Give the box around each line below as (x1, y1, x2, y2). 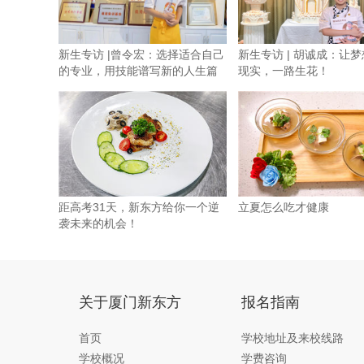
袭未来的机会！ (58, 217, 138, 230)
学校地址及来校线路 (241, 331, 344, 344)
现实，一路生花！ (238, 64, 329, 77)
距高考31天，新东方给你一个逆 (58, 201, 219, 214)
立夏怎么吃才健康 (238, 201, 329, 214)
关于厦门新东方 (79, 294, 181, 310)
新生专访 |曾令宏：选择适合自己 (58, 48, 224, 61)
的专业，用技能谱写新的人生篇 (58, 64, 218, 77)
